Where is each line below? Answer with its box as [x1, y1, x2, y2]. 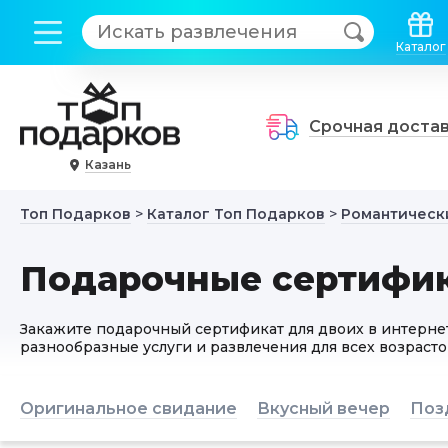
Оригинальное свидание [20, 399, 237, 418]
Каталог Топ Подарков [147, 205, 325, 223]
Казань [84, 157, 131, 172]
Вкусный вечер [257, 399, 390, 418]
